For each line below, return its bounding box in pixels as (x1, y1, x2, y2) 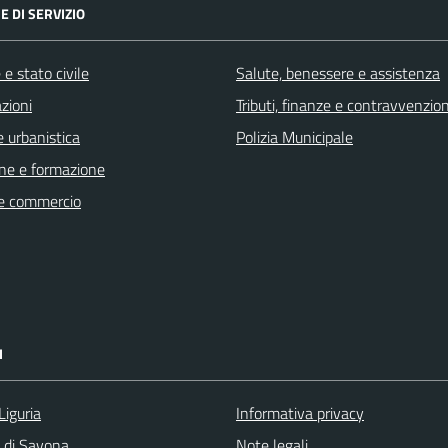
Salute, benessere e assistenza (236, 60, 440, 85)
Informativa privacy (236, 400, 364, 425)
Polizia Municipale (236, 124, 353, 149)
